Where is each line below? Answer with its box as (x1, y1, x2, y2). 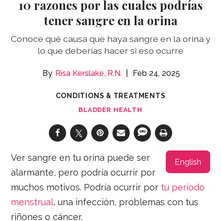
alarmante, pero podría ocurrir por (11, 167, 156, 178)
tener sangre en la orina (43, 12, 178, 28)
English (174, 156, 201, 167)
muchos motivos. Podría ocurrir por (11, 182, 159, 192)
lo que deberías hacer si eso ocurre (37, 45, 184, 56)
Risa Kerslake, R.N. (55, 68, 122, 78)
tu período (158, 182, 205, 192)
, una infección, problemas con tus (53, 196, 199, 207)
